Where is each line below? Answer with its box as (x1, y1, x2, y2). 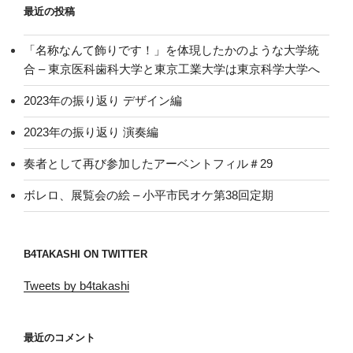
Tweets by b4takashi (24, 279, 129, 293)
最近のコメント (24, 332, 95, 344)
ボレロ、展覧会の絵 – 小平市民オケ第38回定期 (24, 188, 273, 203)
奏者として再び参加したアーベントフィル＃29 (24, 157, 273, 171)
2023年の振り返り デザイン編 (24, 94, 182, 108)
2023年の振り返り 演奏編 (24, 125, 158, 139)
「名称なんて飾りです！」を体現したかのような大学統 (24, 43, 319, 58)
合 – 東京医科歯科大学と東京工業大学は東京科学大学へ (24, 62, 320, 76)
